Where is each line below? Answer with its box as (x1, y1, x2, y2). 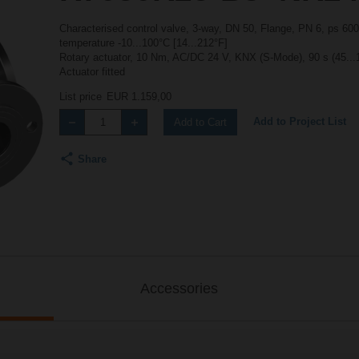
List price (58, 90, 102, 103)
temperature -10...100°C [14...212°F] (58, 36, 228, 49)
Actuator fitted (58, 65, 125, 78)
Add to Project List (252, 115, 346, 128)
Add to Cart (173, 115, 227, 128)
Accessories (140, 280, 219, 296)
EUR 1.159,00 (107, 90, 172, 103)
